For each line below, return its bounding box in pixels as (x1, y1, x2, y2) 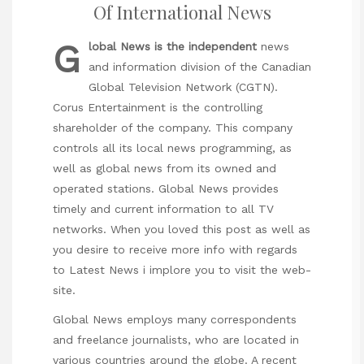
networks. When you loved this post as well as (53, 222, 310, 236)
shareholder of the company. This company (53, 120, 292, 134)
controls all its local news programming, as (53, 141, 292, 154)
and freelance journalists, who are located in (53, 332, 299, 346)
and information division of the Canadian (89, 59, 311, 73)
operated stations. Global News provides (53, 181, 279, 195)
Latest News (69, 262, 139, 276)
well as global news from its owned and (53, 161, 276, 175)
